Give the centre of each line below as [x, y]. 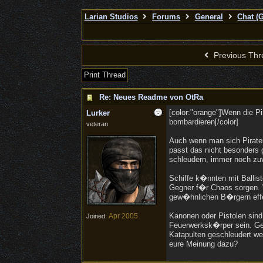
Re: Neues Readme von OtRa [151, 97]
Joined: [97, 216]
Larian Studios [111, 17]
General [209, 17]
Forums [166, 17]
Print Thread [104, 75]
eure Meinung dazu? [203, 244]
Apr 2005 [123, 216]
